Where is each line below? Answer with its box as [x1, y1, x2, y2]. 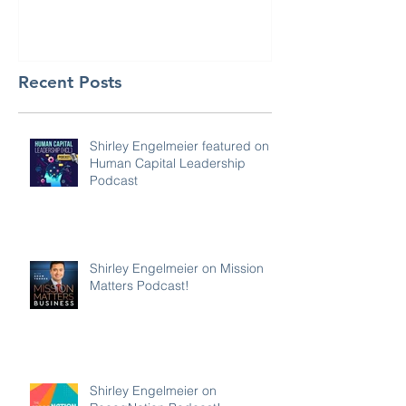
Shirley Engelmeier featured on [90, 137, 269, 154]
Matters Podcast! [90, 276, 189, 294]
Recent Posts [18, 71, 121, 92]
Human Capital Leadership [90, 154, 246, 171]
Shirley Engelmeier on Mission [90, 259, 264, 276]
